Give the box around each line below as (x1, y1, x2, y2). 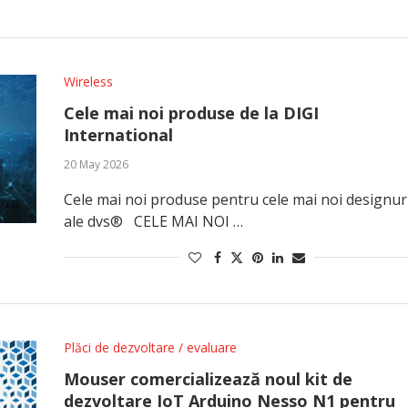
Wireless (63, 73, 113, 90)
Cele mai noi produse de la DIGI (63, 102, 319, 124)
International (63, 124, 173, 146)
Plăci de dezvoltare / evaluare (63, 339, 237, 356)
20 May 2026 (63, 157, 128, 172)
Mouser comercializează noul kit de (63, 368, 352, 390)
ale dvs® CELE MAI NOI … (63, 211, 243, 231)
